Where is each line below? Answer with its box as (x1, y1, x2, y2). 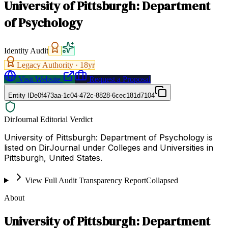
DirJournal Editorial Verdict (4, 115, 93, 124)
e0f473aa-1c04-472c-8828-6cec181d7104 (34, 91, 155, 99)
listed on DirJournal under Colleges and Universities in (4, 142, 213, 153)
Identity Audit (4, 46, 48, 55)
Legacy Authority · (17, 60, 80, 69)
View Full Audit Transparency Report (24, 176, 146, 185)
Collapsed (146, 176, 178, 185)
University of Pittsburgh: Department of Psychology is (4, 132, 213, 142)
